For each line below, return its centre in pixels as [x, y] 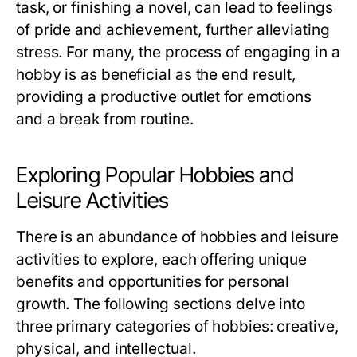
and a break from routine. [105, 119]
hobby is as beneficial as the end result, [156, 75]
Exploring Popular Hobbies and [155, 175]
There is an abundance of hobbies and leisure [177, 237]
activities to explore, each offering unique [161, 259]
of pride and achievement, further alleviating [173, 30]
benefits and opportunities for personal [153, 282]
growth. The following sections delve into [161, 304]
